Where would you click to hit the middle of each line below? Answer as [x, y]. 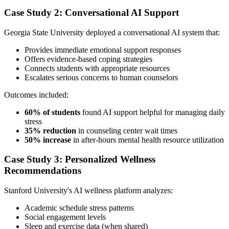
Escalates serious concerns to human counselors [101, 77]
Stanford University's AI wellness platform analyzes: [88, 190]
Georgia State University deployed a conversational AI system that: [112, 32]
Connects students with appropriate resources [97, 68]
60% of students [52, 112]
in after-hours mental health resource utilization [147, 140]
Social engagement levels [65, 217]
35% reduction [50, 130]
